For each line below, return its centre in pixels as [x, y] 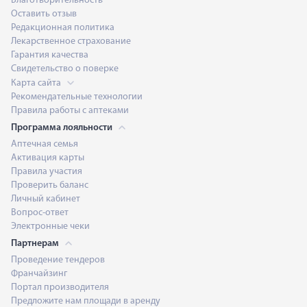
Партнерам [36, 243]
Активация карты [48, 158]
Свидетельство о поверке [65, 69]
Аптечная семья [45, 144]
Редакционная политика [63, 27]
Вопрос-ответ [40, 212]
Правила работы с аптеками [70, 110]
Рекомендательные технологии [77, 97]
